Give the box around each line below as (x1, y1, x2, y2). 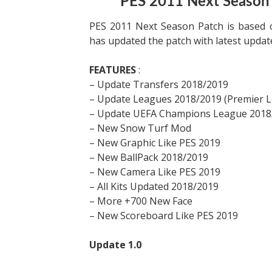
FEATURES (89, 63, 138, 76)
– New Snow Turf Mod (89, 121, 191, 135)
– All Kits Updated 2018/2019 (89, 180, 219, 193)
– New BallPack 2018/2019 (89, 151, 208, 164)
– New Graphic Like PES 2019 (89, 136, 220, 149)
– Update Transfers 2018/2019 (89, 78, 228, 91)
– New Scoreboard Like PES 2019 (89, 209, 238, 222)
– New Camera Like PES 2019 (89, 165, 220, 178)
